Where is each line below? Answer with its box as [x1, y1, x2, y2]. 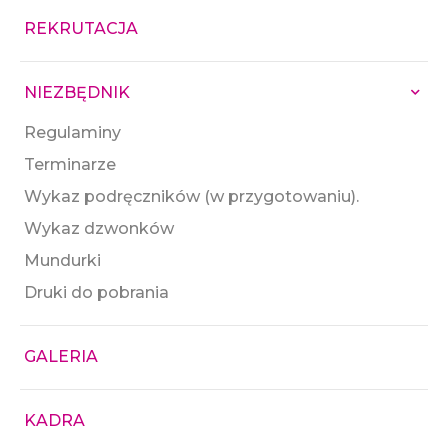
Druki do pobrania [24, 283, 169, 303]
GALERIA [24, 347, 98, 367]
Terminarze [24, 155, 116, 175]
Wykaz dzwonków [24, 219, 174, 239]
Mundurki [24, 251, 101, 271]
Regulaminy [24, 123, 121, 143]
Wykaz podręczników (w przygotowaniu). [24, 187, 359, 207]
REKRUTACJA [24, 19, 138, 39]
